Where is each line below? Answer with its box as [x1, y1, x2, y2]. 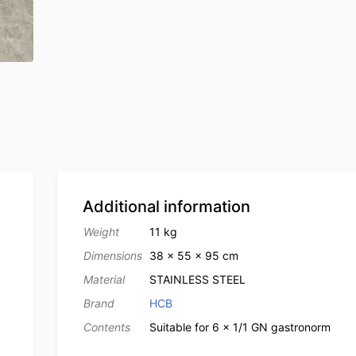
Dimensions [83, 249, 142, 263]
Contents [83, 320, 130, 335]
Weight [83, 225, 119, 239]
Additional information [82, 197, 250, 217]
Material [83, 273, 125, 287]
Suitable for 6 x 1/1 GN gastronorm [149, 320, 331, 335]
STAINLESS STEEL [149, 273, 246, 287]
